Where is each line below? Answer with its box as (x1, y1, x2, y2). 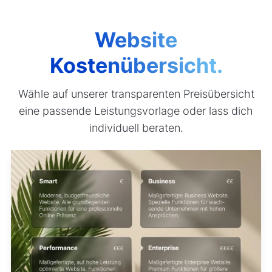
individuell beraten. (89, 121, 183, 134)
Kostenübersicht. (49, 53, 223, 78)
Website (95, 27, 177, 53)
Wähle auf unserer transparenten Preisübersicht (18, 87, 254, 100)
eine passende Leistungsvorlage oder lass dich (19, 104, 253, 117)
